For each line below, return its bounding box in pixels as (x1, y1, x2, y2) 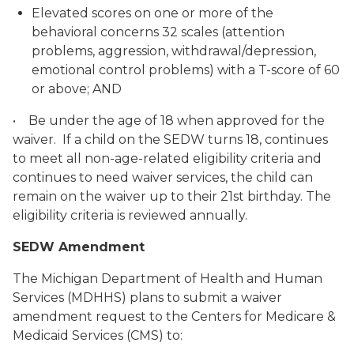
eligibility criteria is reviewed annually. (13, 208, 247, 223)
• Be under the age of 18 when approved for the (13, 113, 325, 128)
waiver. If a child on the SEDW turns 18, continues (13, 132, 328, 147)
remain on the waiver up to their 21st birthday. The (13, 189, 331, 204)
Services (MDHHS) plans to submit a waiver (13, 290, 282, 305)
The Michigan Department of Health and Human (13, 271, 322, 286)
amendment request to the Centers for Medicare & (13, 309, 336, 324)
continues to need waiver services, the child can (13, 170, 313, 185)
